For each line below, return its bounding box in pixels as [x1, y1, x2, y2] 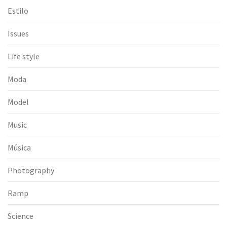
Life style [8, 51, 40, 62]
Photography [8, 165, 54, 176]
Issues [8, 28, 29, 39]
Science [8, 211, 33, 221]
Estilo [8, 6, 28, 16]
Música [8, 142, 31, 153]
